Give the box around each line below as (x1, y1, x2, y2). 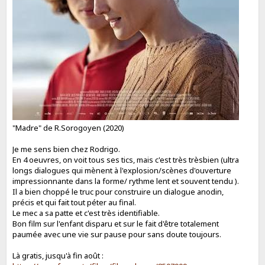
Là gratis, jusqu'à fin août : (12, 250, 104, 261)
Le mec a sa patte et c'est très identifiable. (12, 207, 160, 218)
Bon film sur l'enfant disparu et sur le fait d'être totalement (12, 218, 219, 229)
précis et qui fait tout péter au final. (12, 196, 137, 208)
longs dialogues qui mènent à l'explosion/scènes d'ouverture (12, 164, 232, 176)
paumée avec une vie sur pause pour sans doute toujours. (12, 228, 222, 240)
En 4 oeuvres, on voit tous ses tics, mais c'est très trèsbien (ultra (12, 154, 240, 165)
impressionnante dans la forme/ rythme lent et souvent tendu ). (12, 175, 240, 186)
